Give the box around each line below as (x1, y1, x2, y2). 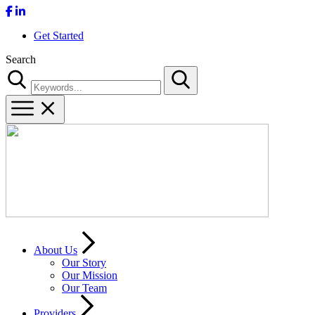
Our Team (62, 282, 107, 294)
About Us (34, 244, 77, 256)
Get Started (34, 30, 84, 41)
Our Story (62, 257, 106, 269)
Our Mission (62, 269, 117, 281)
